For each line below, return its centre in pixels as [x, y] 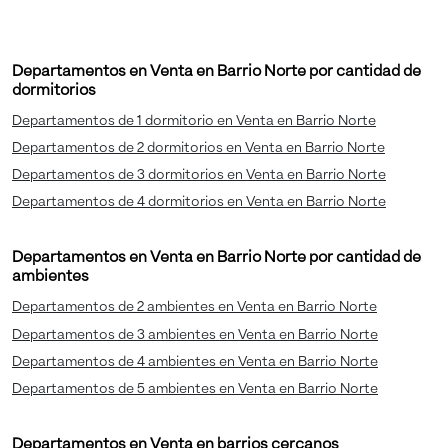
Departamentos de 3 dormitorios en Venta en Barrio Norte [199, 174]
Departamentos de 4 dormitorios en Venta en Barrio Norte [199, 202]
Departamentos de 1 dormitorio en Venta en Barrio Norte [194, 120]
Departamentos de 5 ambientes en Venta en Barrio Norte [195, 388]
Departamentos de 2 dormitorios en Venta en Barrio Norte [198, 147]
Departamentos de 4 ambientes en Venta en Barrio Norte [195, 361]
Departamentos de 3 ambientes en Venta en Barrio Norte [195, 334]
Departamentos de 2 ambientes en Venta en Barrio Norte [194, 307]
